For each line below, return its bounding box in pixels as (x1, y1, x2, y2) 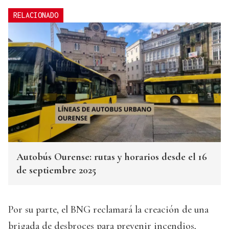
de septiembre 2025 (16, 164, 96, 177)
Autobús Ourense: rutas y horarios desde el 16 (16, 151, 207, 164)
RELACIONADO (13, 11, 58, 20)
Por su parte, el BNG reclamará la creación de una (8, 203, 209, 216)
